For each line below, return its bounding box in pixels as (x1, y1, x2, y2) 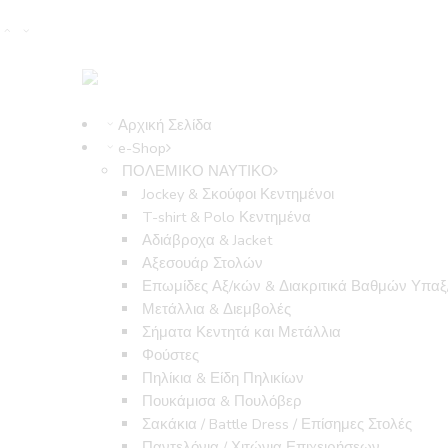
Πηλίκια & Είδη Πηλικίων (142, 368, 305, 389)
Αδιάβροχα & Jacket (142, 230, 273, 251)
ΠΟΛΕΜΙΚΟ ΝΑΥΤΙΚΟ (122, 161, 274, 182)
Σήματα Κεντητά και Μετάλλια (142, 322, 342, 343)
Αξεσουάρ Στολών (142, 253, 264, 274)
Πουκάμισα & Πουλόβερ (142, 391, 303, 412)
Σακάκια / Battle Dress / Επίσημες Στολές (142, 414, 413, 435)
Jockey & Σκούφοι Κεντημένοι (142, 184, 335, 205)
